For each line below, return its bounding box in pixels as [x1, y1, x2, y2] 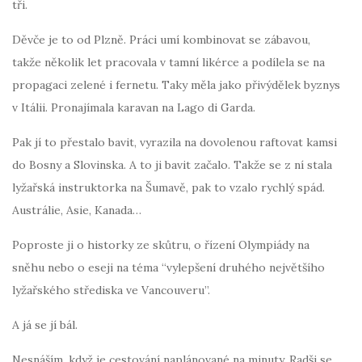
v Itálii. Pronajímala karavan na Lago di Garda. [12, 99, 255, 115]
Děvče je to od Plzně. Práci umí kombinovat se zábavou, [12, 32, 310, 47]
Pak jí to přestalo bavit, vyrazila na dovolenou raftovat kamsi [12, 134, 337, 149]
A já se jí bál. [12, 317, 78, 332]
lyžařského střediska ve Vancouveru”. [12, 282, 210, 297]
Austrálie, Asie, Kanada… [12, 202, 141, 217]
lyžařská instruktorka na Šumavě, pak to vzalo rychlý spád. [12, 179, 325, 195]
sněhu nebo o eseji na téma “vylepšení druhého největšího [12, 259, 325, 275]
